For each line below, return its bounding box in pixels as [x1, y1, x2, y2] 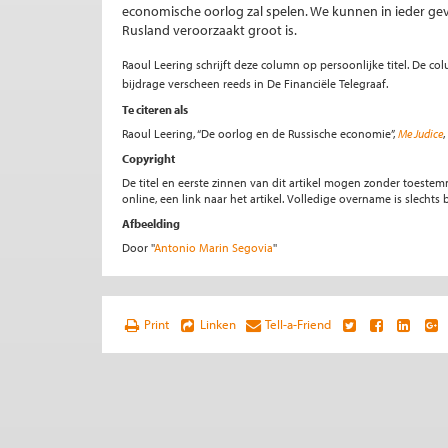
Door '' [122, 240, 154, 255]
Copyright [122, 151, 175, 166]
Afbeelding [122, 216, 180, 231]
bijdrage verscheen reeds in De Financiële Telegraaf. [122, 76, 388, 91]
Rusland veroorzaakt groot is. [122, 21, 297, 39]
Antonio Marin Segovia [154, 240, 273, 255]
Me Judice [398, 126, 443, 141]
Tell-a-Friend [265, 316, 332, 332]
